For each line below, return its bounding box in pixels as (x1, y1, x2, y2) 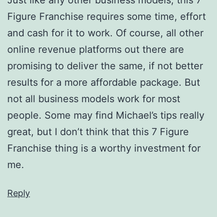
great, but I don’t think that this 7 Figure (7, 125, 189, 138)
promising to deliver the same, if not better (7, 60, 203, 72)
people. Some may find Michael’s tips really (7, 109, 204, 121)
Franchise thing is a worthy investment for (7, 142, 201, 154)
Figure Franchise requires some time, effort (7, 10, 206, 22)
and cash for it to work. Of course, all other (7, 27, 203, 39)
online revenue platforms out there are (7, 43, 184, 55)
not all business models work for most (7, 93, 180, 105)
